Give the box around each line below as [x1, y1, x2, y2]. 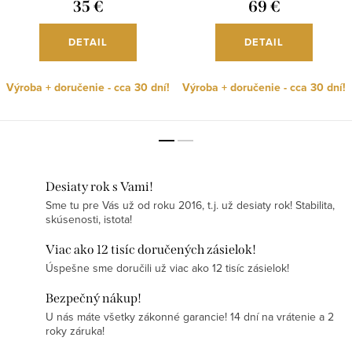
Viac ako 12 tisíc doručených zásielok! [46, 241, 256, 257]
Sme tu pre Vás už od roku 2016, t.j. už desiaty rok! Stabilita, [46, 196, 335, 213]
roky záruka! [46, 322, 104, 339]
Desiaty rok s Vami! [46, 178, 153, 194]
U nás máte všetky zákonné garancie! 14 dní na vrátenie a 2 [46, 308, 334, 324]
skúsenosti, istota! [46, 211, 132, 227]
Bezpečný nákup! [46, 290, 141, 306]
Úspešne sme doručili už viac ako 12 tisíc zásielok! [46, 259, 289, 276]
